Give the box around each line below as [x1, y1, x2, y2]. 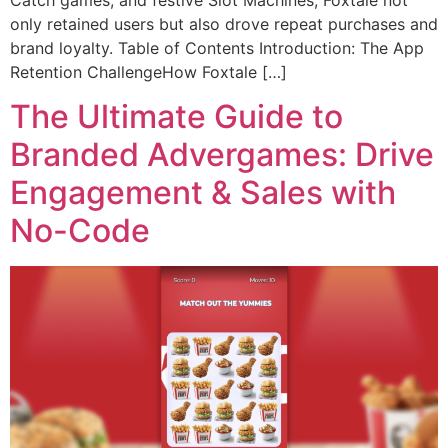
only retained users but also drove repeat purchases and [10, 14, 438, 35]
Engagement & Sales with [10, 173, 396, 213]
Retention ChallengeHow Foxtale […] [10, 62, 287, 83]
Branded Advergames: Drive [10, 135, 434, 175]
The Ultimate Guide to [10, 97, 343, 137]
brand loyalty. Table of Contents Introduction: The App [10, 38, 424, 59]
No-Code [10, 211, 150, 251]
